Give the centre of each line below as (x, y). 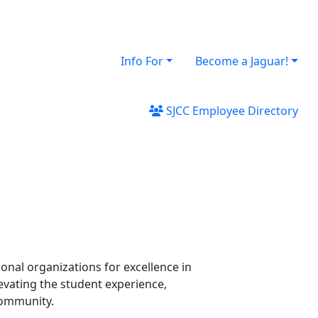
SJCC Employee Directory (231, 110)
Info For (142, 61)
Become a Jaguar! (242, 61)
